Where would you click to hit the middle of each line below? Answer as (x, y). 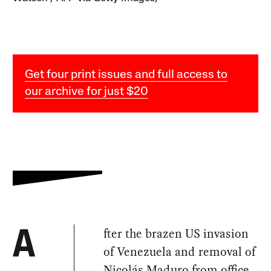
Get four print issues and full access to (126, 75)
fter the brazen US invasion (176, 233)
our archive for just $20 (87, 92)
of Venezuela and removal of (180, 251)
